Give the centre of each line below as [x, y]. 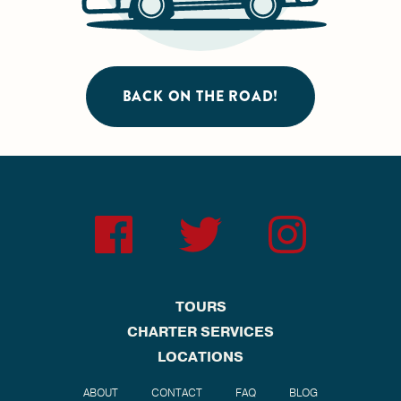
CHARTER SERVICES [200, 332]
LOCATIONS [200, 357]
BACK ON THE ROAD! [200, 96]
